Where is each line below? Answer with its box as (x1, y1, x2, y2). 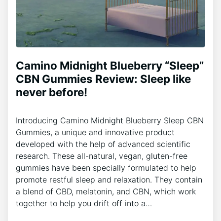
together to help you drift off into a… (16, 198, 152, 208)
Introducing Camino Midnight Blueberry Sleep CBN (16, 115, 204, 125)
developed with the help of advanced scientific (16, 139, 190, 149)
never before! (16, 85, 87, 99)
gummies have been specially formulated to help (16, 162, 196, 173)
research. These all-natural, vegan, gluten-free (16, 150, 187, 161)
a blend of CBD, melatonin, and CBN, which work (16, 186, 196, 196)
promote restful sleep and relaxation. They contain (16, 174, 202, 184)
